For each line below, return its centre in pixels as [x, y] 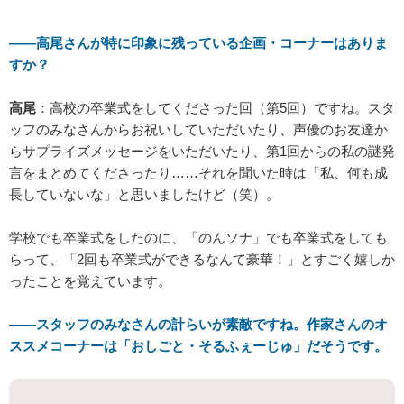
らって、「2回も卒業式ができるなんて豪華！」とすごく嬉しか [202, 260]
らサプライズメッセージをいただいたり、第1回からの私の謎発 [202, 151]
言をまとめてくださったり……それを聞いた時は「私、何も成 [198, 173]
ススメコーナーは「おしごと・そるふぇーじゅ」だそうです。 [198, 346]
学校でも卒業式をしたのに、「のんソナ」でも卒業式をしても [198, 238]
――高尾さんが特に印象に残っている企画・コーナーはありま [198, 43]
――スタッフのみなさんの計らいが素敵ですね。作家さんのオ [198, 325]
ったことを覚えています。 [90, 281]
